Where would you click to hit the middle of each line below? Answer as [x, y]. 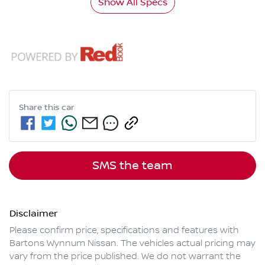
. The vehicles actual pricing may [186, 243]
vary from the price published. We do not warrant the [125, 256]
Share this [40, 107]
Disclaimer [33, 213]
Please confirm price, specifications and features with [124, 230]
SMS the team [132, 165]
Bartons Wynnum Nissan [63, 243]
